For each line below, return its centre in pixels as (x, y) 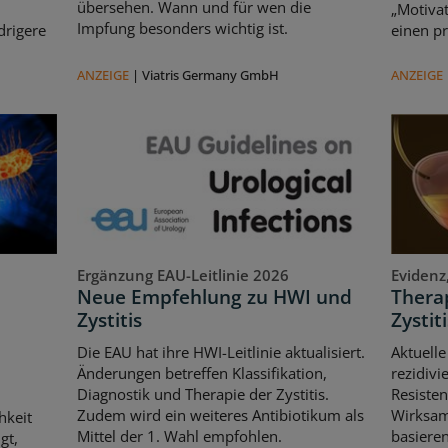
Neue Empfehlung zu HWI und (215, 297)
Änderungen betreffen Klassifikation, (202, 372)
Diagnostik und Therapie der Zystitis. (203, 393)
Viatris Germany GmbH (211, 75)
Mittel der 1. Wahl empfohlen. (180, 435)
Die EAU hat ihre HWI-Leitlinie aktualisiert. (221, 351)
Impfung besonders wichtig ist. (183, 28)
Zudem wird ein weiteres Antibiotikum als (221, 414)
